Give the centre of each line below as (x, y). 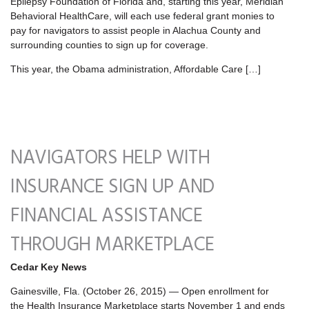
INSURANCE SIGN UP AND (112, 188)
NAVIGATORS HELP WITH (110, 159)
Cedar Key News (49, 267)
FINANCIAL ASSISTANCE (106, 217)
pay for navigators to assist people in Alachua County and (136, 30)
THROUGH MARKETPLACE (112, 246)
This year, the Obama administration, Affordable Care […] (136, 69)
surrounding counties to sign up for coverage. (109, 44)
